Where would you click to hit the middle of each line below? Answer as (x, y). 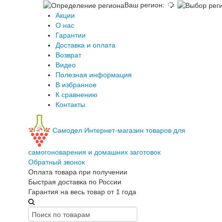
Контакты (70, 105)
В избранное (76, 85)
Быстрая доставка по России (75, 182)
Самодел (67, 130)
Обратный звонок (56, 162)
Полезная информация (94, 75)
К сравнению (77, 95)
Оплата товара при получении (78, 172)
